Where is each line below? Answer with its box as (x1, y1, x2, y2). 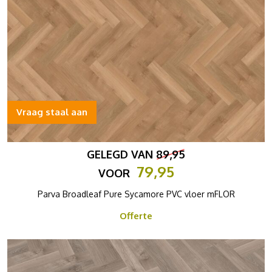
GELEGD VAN (87, 148, 156, 161)
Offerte (120, 210, 152, 222)
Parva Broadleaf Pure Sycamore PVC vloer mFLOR (37, 189, 235, 199)
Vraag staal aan (16, 106, 87, 118)
